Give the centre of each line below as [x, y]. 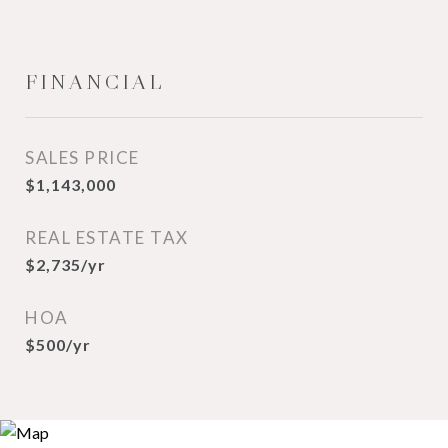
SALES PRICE [82, 157]
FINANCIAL [95, 82]
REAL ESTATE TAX [107, 237]
